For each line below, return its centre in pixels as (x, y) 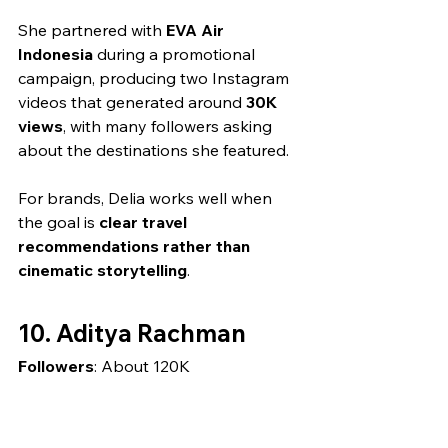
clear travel (145, 221)
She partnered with (92, 29)
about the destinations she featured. (153, 149)
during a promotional (176, 53)
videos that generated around (132, 101)
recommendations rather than (136, 245)
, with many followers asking (169, 125)
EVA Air (197, 29)
